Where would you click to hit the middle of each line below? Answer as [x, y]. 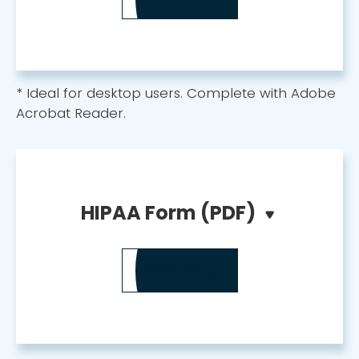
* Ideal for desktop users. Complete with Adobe [176, 93]
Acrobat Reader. [71, 113]
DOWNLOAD [168, 270]
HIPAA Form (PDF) [168, 213]
